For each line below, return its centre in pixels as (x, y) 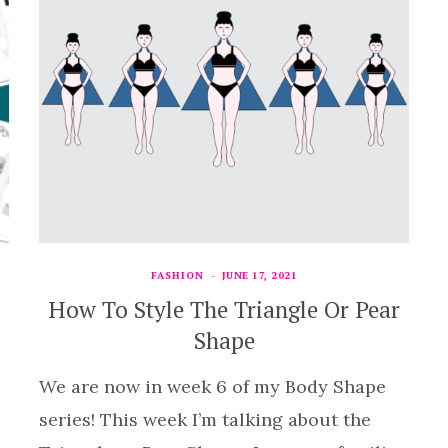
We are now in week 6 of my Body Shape (212, 386)
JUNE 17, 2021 (259, 275)
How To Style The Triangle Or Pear (224, 309)
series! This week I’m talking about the (205, 419)
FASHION (177, 275)
